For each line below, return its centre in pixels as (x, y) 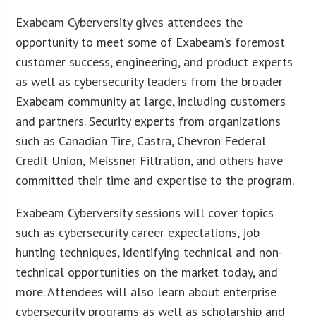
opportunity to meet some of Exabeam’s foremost (151, 42)
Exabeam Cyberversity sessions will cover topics (145, 212)
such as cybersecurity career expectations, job (138, 232)
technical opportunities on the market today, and (147, 272)
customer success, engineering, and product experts (154, 61)
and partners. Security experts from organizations (148, 121)
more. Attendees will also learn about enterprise (146, 291)
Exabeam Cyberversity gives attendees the (129, 22)
